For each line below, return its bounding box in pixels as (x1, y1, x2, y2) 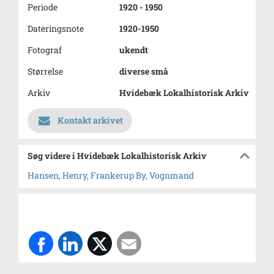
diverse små (119, 65, 168, 77)
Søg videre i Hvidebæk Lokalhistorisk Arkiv (28, 150, 207, 161)
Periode (28, 1, 57, 13)
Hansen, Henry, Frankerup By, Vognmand (28, 169, 194, 181)
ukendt (119, 44, 148, 56)
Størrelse (28, 65, 63, 77)
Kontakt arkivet (57, 114, 123, 126)
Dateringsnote (28, 23, 84, 34)
